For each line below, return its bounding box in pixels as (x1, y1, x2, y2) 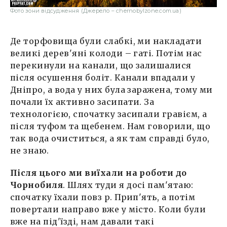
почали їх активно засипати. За (10, 96, 155, 107)
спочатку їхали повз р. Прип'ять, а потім (10, 192, 196, 202)
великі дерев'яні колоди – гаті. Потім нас (10, 48, 202, 58)
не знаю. (10, 145, 49, 156)
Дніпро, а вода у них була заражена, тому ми (10, 84, 213, 95)
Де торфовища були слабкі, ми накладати (10, 35, 202, 46)
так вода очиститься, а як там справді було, (10, 133, 210, 143)
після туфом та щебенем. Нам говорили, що (10, 121, 211, 131)
